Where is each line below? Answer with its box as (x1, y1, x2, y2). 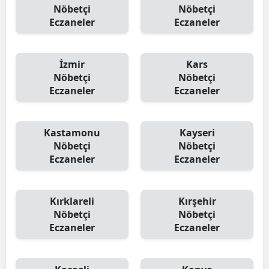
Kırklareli (50, 195, 94, 208)
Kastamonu (44, 126, 100, 139)
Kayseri (179, 126, 215, 139)
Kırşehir (178, 195, 216, 208)
